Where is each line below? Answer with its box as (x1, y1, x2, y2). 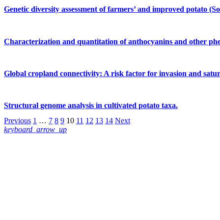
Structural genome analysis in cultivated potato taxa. (4, 101, 178, 110)
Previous (4, 116, 31, 125)
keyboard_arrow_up (4, 125, 67, 134)
